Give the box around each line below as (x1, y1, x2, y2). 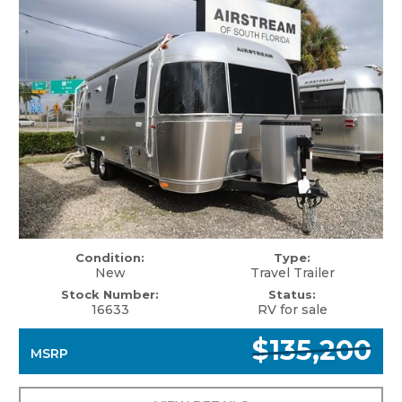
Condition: (75, 249, 144, 265)
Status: (268, 286, 316, 301)
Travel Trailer (249, 264, 335, 281)
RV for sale (257, 301, 328, 318)
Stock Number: (61, 286, 159, 301)
